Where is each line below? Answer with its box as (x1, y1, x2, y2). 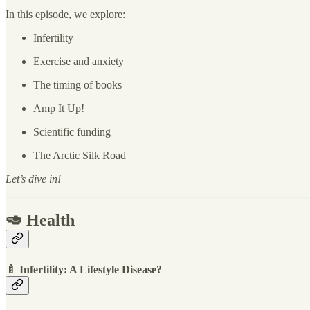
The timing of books (33, 78, 122, 91)
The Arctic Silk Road (33, 149, 126, 161)
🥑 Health (6, 211, 75, 230)
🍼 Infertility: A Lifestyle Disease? (6, 263, 162, 275)
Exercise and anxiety (33, 55, 124, 67)
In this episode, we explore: (6, 8, 125, 20)
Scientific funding (33, 125, 111, 138)
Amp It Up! (33, 102, 84, 114)
